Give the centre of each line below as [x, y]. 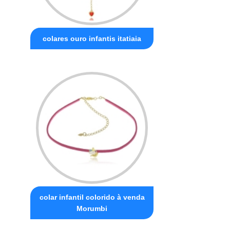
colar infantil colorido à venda [92, 197]
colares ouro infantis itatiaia [92, 38]
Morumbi [92, 208]
